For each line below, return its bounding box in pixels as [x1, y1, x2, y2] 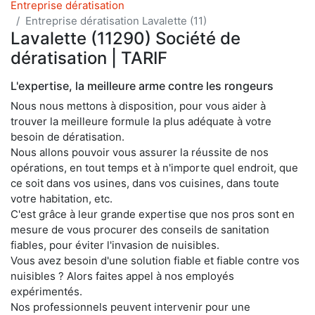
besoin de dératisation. [11, 129, 124, 143]
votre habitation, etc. [11, 191, 112, 205]
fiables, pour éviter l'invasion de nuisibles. [11, 238, 219, 252]
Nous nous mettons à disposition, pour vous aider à [11, 98, 266, 112]
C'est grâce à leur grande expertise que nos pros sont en [11, 207, 295, 221]
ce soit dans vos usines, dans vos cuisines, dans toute [11, 176, 279, 190]
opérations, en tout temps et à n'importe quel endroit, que [11, 160, 298, 174]
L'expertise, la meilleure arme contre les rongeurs [11, 78, 274, 93]
